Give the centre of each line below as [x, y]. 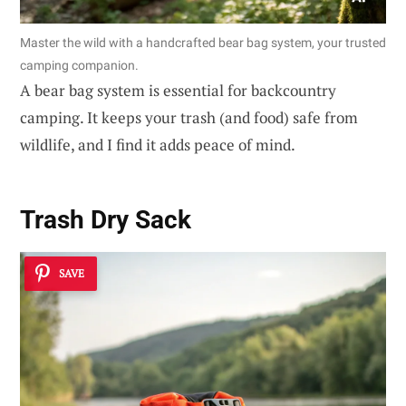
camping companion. [79, 66]
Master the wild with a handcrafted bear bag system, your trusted [203, 43]
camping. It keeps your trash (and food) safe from [189, 118]
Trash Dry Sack [106, 219]
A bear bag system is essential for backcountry [178, 91]
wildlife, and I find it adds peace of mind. [158, 145]
